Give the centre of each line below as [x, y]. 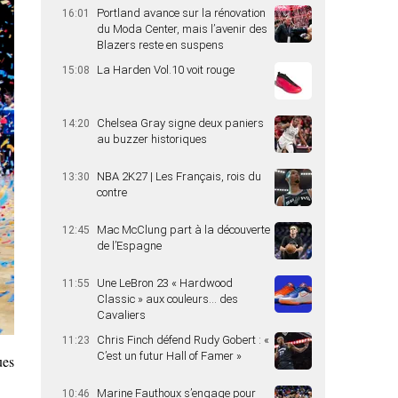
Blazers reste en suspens [160, 45]
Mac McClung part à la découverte [183, 230]
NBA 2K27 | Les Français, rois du [179, 176]
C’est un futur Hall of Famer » [169, 356]
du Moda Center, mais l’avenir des [182, 29]
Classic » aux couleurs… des [167, 299]
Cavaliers [121, 315]
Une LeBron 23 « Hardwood [165, 283]
